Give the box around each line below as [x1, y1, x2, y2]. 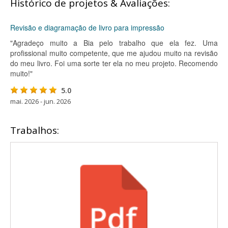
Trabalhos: [10, 124, 59, 137]
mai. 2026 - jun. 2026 [10, 97, 71, 106]
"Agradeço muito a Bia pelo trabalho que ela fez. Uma [10, 38, 218, 48]
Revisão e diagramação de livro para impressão [10, 22, 164, 33]
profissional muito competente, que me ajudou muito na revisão [10, 48, 218, 58]
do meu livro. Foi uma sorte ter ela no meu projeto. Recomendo [10, 58, 218, 68]
